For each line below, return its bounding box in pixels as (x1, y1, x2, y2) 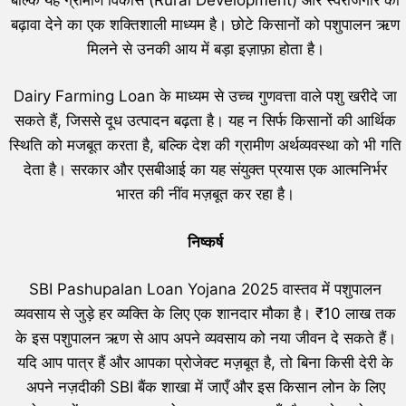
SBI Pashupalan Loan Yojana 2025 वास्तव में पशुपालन (29, 280, 382, 299)
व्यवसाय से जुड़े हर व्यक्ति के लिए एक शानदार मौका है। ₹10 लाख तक (14, 304, 396, 324)
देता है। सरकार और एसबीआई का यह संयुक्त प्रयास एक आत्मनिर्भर (24, 160, 387, 179)
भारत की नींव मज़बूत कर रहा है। (116, 185, 295, 204)
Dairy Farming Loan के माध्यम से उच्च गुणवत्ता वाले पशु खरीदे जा (14, 87, 397, 106)
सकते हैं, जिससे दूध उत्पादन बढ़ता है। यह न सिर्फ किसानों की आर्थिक (14, 111, 396, 130)
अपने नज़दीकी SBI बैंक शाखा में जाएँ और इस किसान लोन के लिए (25, 378, 385, 397)
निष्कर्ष (188, 232, 223, 251)
